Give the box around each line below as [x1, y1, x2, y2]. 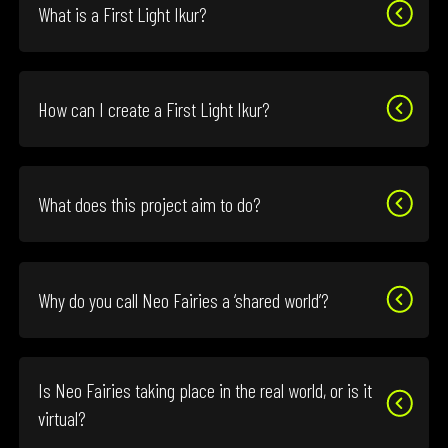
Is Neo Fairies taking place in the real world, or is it [38, 377, 373, 402]
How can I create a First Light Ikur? [38, 97, 271, 122]
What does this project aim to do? [38, 192, 262, 217]
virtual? [38, 405, 87, 430]
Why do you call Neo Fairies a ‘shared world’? [38, 287, 330, 312]
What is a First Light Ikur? [38, 2, 208, 27]
